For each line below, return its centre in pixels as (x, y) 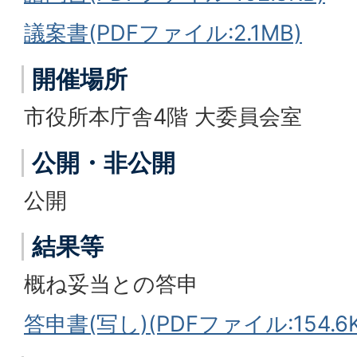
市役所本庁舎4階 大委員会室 (163, 117)
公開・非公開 (104, 163)
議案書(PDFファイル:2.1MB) (163, 33)
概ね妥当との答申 (111, 284)
